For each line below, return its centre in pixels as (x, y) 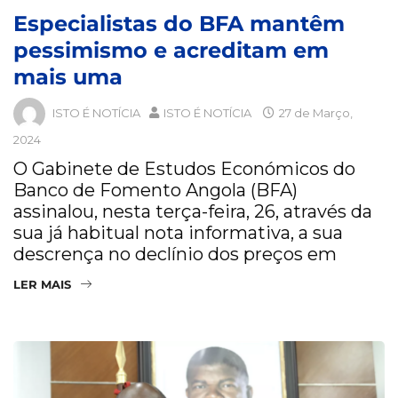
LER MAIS (42, 285)
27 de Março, (314, 112)
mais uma (68, 77)
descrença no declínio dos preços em (175, 255)
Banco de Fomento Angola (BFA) (155, 191)
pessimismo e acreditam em (171, 51)
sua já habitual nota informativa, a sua (178, 233)
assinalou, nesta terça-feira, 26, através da (193, 212)
